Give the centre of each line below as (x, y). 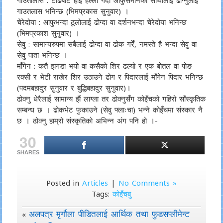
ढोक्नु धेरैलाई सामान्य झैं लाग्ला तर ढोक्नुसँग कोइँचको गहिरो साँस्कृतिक (111, 99)
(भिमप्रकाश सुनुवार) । (48, 33)
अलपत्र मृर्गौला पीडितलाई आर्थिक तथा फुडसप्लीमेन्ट (109, 214)
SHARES (28, 152)
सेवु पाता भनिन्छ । (42, 55)
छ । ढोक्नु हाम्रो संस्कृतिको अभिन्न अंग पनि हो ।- (87, 120)
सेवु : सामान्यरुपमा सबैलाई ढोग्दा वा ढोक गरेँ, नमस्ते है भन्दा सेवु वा (107, 44)
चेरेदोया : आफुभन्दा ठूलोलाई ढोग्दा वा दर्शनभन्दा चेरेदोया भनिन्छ (102, 22)
